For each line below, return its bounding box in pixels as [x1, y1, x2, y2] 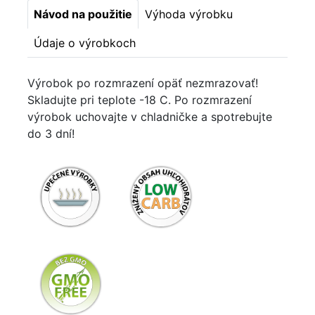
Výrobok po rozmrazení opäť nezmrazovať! [27, 76, 258, 91]
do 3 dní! [27, 127, 75, 141]
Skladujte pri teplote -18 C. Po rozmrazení [27, 93, 252, 108]
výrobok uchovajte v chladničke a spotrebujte [27, 110, 272, 124]
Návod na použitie [34, 7, 132, 22]
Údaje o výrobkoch [34, 36, 136, 51]
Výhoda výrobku [145, 7, 233, 22]
